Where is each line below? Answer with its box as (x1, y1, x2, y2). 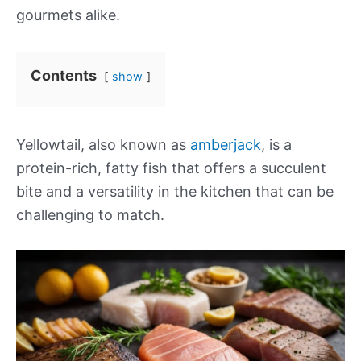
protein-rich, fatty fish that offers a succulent (16, 160, 326, 176)
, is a (261, 136, 292, 153)
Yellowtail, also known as (16, 136, 190, 153)
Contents (31, 67, 97, 84)
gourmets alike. (16, 6, 120, 23)
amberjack (190, 136, 261, 153)
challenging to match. (16, 206, 164, 223)
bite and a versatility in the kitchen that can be (16, 183, 334, 200)
